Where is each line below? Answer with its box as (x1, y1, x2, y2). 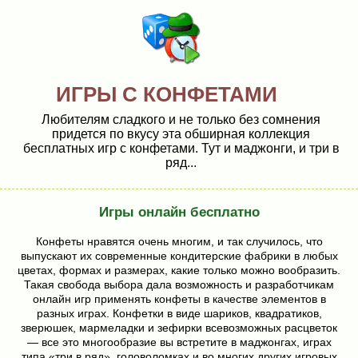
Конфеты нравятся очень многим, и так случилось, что (35, 235, 323, 248)
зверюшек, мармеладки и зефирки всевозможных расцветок (21, 321, 337, 334)
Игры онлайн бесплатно (98, 205, 260, 220)
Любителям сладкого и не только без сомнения (42, 113, 320, 126)
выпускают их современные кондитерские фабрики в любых (20, 249, 338, 262)
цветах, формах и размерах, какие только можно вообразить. (18, 264, 340, 276)
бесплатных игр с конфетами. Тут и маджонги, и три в (22, 141, 340, 155)
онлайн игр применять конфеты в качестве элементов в (32, 292, 326, 305)
